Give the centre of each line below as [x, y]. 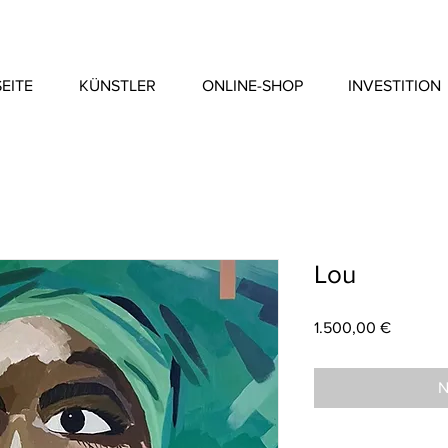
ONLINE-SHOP [252, 86]
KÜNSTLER [117, 86]
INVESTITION [394, 86]
